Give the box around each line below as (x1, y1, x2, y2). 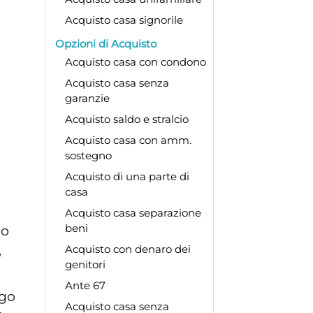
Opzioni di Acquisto (54, 36, 156, 50)
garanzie (64, 91, 110, 105)
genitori (64, 257, 105, 271)
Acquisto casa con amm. (64, 133, 191, 147)
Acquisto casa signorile (64, 13, 183, 27)
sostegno (64, 148, 112, 162)
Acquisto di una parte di (64, 169, 189, 183)
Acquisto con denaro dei (64, 242, 191, 256)
